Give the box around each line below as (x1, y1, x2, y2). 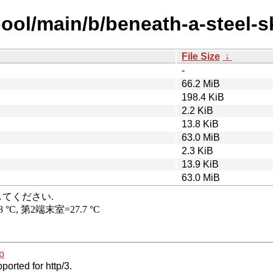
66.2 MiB (182, 78, 220, 89)
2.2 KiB (182, 105, 213, 116)
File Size (182, 51, 220, 62)
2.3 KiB (182, 145, 213, 156)
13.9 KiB (182, 158, 219, 169)
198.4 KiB (182, 91, 224, 102)
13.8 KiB (182, 118, 219, 129)
